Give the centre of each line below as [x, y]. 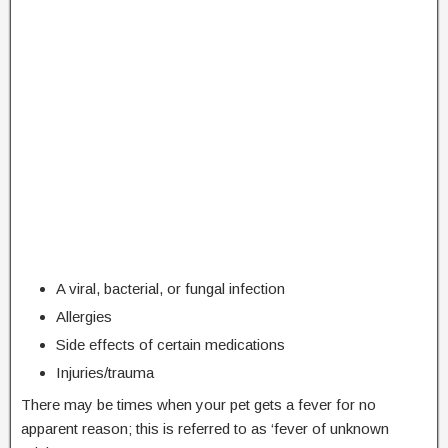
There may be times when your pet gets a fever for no [198, 405]
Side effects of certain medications [170, 345]
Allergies [84, 317]
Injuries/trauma [105, 373]
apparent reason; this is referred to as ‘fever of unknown [205, 429]
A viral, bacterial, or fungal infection [170, 289]
